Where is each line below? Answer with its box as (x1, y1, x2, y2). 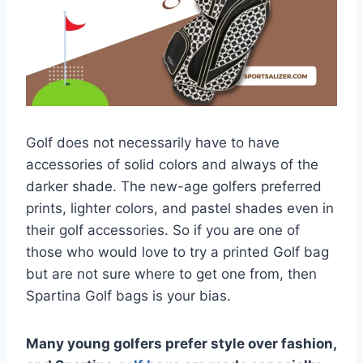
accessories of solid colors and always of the (26, 156, 318, 173)
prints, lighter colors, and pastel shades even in (26, 199, 334, 216)
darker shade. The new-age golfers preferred (26, 177, 322, 194)
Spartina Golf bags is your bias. (26, 287, 231, 304)
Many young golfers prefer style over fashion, (26, 335, 336, 352)
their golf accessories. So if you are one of (26, 221, 300, 238)
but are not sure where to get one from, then (26, 265, 317, 282)
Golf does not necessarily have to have (26, 134, 280, 151)
